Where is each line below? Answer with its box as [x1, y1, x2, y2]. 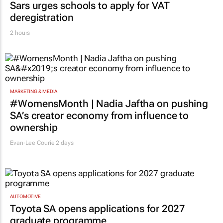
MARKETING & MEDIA [10, 88, 58, 94]
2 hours [10, 29, 30, 36]
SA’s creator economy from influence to [10, 109, 189, 121]
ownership [10, 121, 58, 133]
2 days [54, 139, 74, 146]
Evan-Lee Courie [10, 139, 55, 146]
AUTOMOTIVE [10, 194, 41, 200]
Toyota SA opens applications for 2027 [10, 203, 186, 215]
